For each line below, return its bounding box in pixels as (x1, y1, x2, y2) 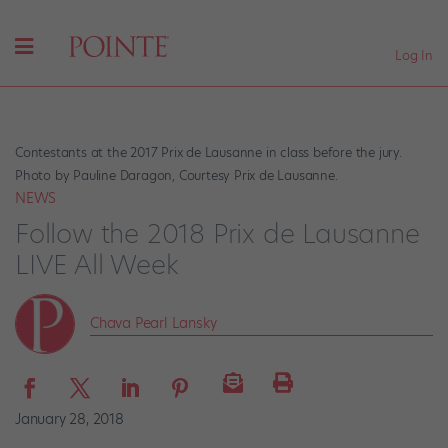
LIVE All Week (15, 246, 179, 283)
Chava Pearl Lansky (90, 312, 217, 333)
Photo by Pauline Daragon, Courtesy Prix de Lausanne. (15, 167, 338, 185)
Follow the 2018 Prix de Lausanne (15, 215, 420, 252)
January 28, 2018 (15, 408, 124, 429)
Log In (395, 46, 433, 64)
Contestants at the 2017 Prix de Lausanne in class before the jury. (15, 144, 402, 162)
